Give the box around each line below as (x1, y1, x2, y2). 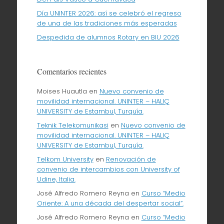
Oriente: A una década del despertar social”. (36, 198, 183, 208)
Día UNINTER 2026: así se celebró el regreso (36, 8, 181, 18)
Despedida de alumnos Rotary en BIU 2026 (36, 32, 179, 42)
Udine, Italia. (36, 174, 75, 184)
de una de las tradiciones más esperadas (36, 18, 177, 28)
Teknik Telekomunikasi (36, 120, 108, 130)
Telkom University (36, 154, 93, 164)
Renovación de (105, 154, 156, 164)
